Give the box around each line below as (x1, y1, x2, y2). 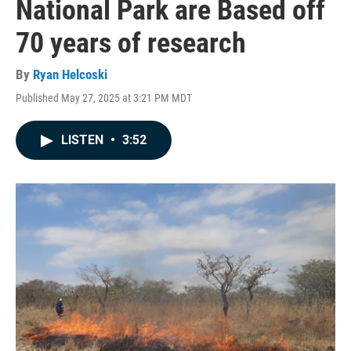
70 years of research (16, 27, 246, 60)
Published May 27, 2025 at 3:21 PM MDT (16, 92, 192, 104)
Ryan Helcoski (33, 67, 107, 82)
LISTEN (61, 132, 107, 147)
